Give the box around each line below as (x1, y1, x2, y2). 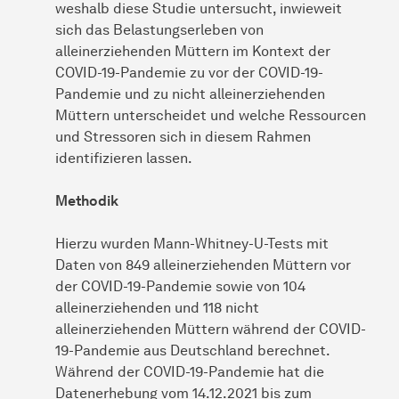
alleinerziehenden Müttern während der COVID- (55, 320, 366, 338)
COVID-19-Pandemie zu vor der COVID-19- (55, 63, 323, 81)
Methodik (55, 191, 118, 209)
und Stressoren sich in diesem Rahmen (55, 127, 311, 145)
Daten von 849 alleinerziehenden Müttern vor (55, 256, 351, 273)
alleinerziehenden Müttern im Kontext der (55, 42, 330, 60)
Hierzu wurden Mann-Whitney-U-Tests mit (55, 234, 329, 252)
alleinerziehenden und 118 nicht (55, 298, 259, 316)
